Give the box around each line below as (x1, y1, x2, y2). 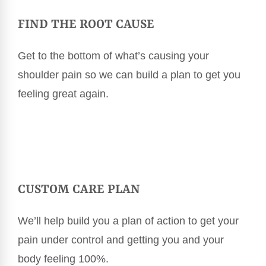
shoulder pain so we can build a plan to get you (18, 68, 240, 81)
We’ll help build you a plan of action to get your (18, 214, 239, 227)
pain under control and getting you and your (18, 233, 224, 246)
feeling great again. (18, 87, 109, 100)
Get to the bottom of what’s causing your (18, 49, 209, 62)
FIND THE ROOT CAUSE (18, 17, 154, 32)
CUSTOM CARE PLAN (18, 182, 140, 197)
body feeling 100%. (18, 252, 109, 265)
